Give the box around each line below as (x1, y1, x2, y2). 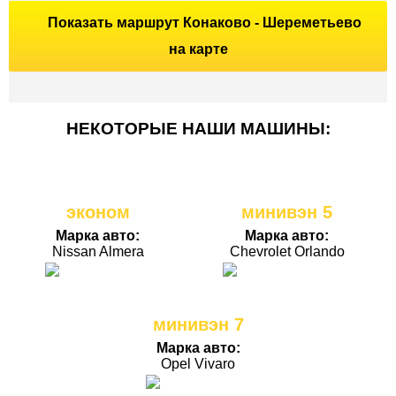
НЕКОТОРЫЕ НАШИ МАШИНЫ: (65, 118, 331, 138)
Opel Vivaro (161, 355, 235, 371)
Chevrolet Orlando (229, 243, 345, 259)
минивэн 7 (152, 314, 244, 334)
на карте (168, 41, 228, 57)
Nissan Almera (51, 243, 144, 259)
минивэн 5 (241, 202, 332, 222)
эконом (65, 202, 130, 222)
